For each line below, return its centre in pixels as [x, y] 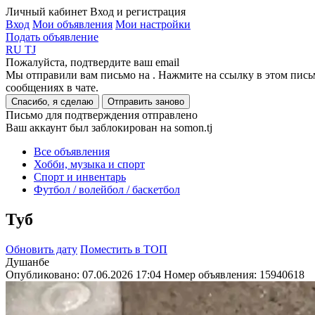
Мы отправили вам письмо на [79, 75]
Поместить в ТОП [124, 249]
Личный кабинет [46, 12]
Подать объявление [52, 37]
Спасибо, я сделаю [52, 102]
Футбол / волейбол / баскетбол [107, 189]
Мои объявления [72, 24]
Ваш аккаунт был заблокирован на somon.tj [109, 128]
